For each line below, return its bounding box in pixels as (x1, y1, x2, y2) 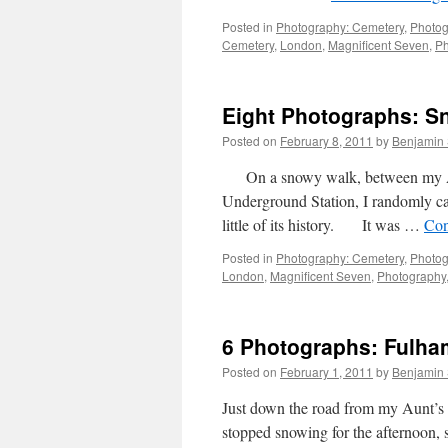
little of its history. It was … (222, 214, 424, 235)
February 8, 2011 (280, 132, 373, 149)
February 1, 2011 (280, 363, 373, 380)
